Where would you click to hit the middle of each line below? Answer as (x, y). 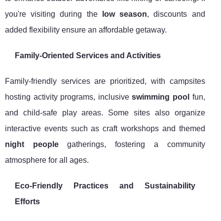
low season (125, 14)
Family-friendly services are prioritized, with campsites (105, 81)
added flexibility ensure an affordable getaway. (86, 30)
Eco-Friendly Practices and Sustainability (105, 186)
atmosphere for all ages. (47, 160)
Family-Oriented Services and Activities (88, 56)
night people (32, 145)
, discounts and (176, 14)
